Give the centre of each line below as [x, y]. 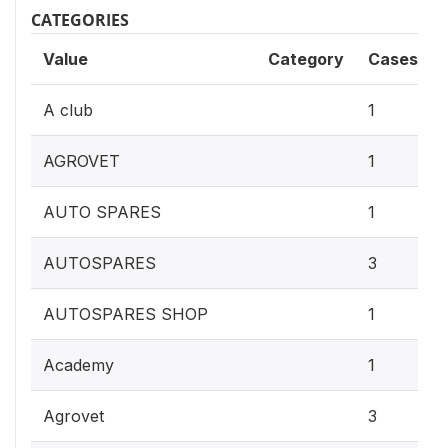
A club [68, 110]
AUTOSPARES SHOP [125, 314]
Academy [78, 365]
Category [306, 59]
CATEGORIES [80, 20]
